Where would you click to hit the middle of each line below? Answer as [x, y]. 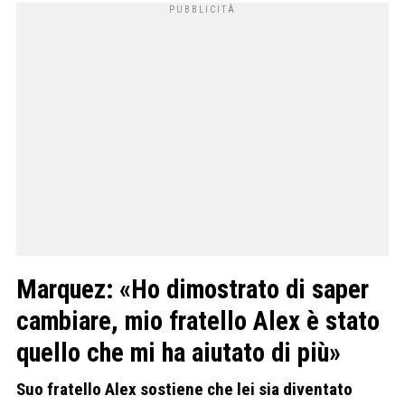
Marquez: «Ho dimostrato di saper [193, 290]
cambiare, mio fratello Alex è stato [198, 321]
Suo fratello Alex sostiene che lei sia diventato [184, 390]
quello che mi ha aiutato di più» [179, 353]
